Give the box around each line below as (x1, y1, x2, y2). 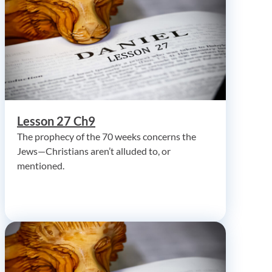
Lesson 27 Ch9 (17, 113, 95, 128)
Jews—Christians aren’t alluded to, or (17, 144, 171, 157)
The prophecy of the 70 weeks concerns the (17, 130, 196, 142)
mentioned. (17, 159, 64, 171)
